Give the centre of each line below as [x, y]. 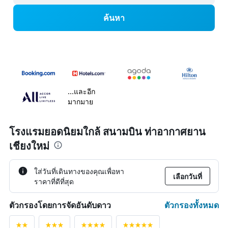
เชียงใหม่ [29, 146]
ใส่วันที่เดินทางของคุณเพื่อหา [79, 171]
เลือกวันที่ [188, 176]
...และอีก [81, 92]
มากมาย [80, 102]
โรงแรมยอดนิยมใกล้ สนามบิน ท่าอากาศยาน [107, 132]
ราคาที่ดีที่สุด [54, 181]
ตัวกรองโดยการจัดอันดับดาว [60, 205]
